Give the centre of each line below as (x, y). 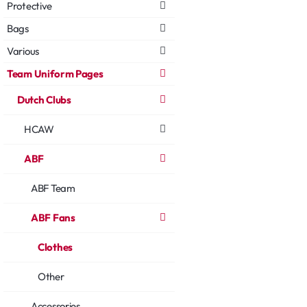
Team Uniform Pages (55, 73)
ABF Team (53, 188)
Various (23, 51)
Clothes (55, 247)
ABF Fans (53, 217)
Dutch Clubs (44, 99)
